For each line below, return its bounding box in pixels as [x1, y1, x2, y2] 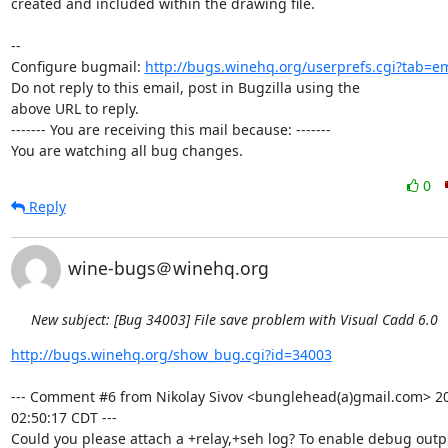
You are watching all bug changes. [10, 141, 243, 160]
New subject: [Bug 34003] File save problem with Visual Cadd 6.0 [30, 310, 438, 329]
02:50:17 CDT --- [10, 408, 117, 427]
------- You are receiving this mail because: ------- [10, 120, 331, 139]
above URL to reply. [10, 99, 139, 118]
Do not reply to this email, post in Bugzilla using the [10, 78, 360, 97]
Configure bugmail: [10, 57, 145, 76]
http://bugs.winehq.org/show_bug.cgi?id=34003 [10, 345, 332, 364]
